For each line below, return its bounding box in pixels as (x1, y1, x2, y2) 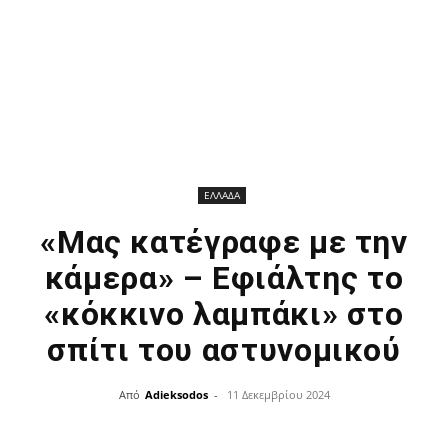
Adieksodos (144, 387, 208, 402)
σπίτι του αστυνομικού (47, 331, 401, 369)
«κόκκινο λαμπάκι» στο (44, 295, 404, 333)
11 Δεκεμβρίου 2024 (226, 387, 330, 402)
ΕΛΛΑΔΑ (203, 188, 240, 202)
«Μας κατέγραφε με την (40, 223, 408, 261)
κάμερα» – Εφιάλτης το (44, 259, 404, 297)
